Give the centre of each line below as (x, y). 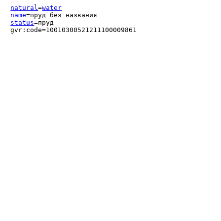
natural (24, 8)
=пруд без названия (62, 15)
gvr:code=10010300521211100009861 (74, 30)
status (22, 23)
